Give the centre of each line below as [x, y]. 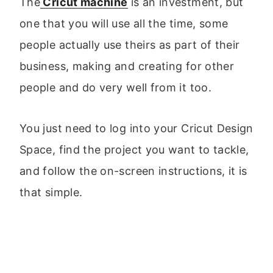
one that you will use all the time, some [124, 23]
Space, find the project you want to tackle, [134, 149]
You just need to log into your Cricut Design [136, 128]
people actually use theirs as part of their [130, 44]
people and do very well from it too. [115, 87]
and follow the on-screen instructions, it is [133, 171]
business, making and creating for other [127, 66]
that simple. [51, 192]
